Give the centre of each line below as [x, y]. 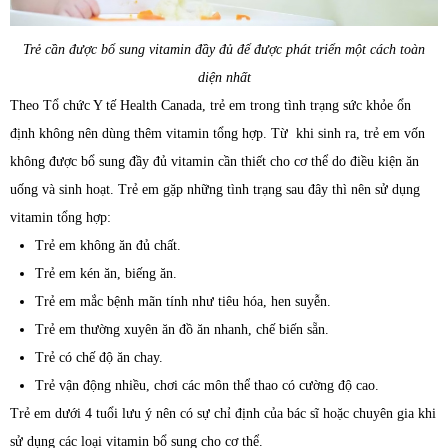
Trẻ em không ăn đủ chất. [108, 245]
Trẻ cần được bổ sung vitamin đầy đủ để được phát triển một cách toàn [224, 49]
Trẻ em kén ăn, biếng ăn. [106, 273]
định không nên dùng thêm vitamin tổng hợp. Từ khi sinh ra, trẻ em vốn [217, 133]
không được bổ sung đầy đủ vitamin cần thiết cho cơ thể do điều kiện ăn [214, 161]
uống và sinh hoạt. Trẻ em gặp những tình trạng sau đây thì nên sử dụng [215, 189]
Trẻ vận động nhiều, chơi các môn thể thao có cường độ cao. [207, 385]
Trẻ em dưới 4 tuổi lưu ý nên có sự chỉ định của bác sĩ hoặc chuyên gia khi [223, 413]
